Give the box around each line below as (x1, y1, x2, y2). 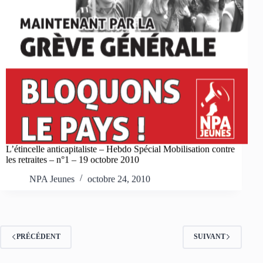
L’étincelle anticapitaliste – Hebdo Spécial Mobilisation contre (6, 143, 235, 154)
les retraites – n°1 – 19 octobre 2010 (6, 154, 139, 164)
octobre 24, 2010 (87, 173, 150, 184)
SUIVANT (194, 232, 226, 241)
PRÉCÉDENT (16, 232, 60, 241)
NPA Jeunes (29, 173, 75, 184)
